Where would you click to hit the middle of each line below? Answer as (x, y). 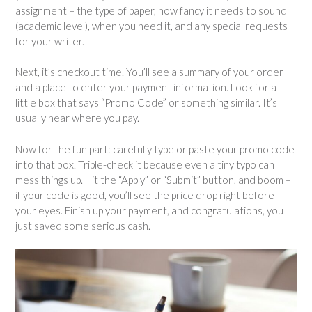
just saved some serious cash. (83, 225)
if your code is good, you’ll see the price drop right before (145, 195)
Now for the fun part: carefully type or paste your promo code (155, 149)
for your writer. (50, 41)
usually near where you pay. (77, 118)
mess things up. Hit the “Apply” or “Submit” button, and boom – (153, 179)
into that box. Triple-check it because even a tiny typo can (145, 164)
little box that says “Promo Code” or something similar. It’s (146, 103)
